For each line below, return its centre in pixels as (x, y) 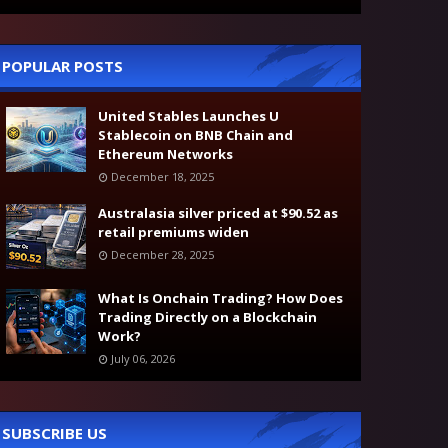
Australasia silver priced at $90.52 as (218, 213)
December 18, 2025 (162, 176)
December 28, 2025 (162, 254)
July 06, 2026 (143, 358)
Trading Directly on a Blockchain (207, 317)
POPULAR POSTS (62, 66)
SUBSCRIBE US (54, 433)
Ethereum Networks (165, 154)
